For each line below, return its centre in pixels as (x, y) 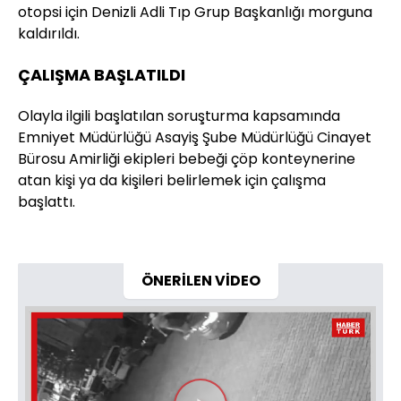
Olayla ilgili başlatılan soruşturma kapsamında (179, 116)
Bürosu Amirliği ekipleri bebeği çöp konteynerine (187, 159)
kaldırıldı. (49, 34)
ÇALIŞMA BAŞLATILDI (102, 75)
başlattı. (47, 202)
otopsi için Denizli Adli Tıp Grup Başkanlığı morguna (195, 13)
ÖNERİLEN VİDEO (200, 281)
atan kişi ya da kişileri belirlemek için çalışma (172, 181)
